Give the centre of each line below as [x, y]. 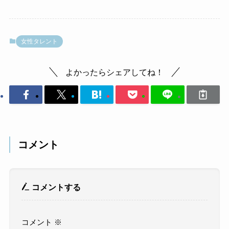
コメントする [55, 187]
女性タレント [39, 42]
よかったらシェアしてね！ [114, 72]
